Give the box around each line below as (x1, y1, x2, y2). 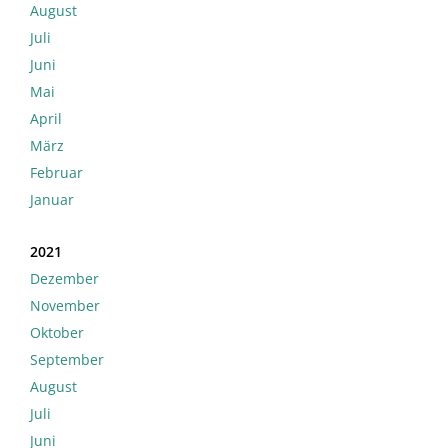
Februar (30, 163, 83, 183)
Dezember (30, 269, 99, 289)
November (30, 296, 100, 316)
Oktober (30, 323, 84, 343)
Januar (30, 190, 74, 210)
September (30, 350, 104, 370)
